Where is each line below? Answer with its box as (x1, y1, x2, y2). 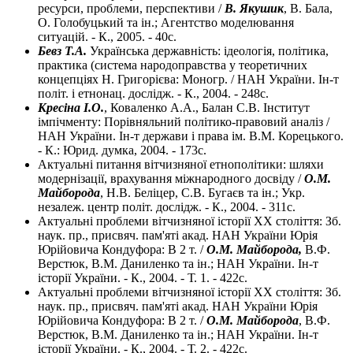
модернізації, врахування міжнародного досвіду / (38, 172, 304, 186)
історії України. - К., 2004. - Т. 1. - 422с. (38, 271, 247, 285)
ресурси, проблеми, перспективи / (38, 2, 221, 16)
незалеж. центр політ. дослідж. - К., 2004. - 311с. (38, 200, 295, 214)
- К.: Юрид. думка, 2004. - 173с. (38, 143, 206, 158)
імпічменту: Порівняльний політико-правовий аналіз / (38, 115, 329, 129)
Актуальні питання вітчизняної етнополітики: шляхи (38, 158, 324, 172)
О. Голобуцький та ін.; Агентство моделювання (38, 16, 294, 30)
